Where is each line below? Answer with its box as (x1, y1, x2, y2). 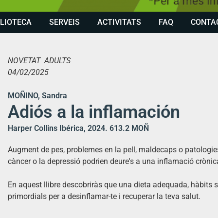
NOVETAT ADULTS (8, 55, 71, 65)
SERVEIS (49, 17, 80, 27)
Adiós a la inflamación (8, 101, 180, 122)
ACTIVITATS (97, 17, 141, 27)
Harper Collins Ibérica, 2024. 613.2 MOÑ (8, 123, 149, 133)
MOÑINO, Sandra (8, 91, 67, 100)
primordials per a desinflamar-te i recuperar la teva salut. (8, 191, 200, 201)
